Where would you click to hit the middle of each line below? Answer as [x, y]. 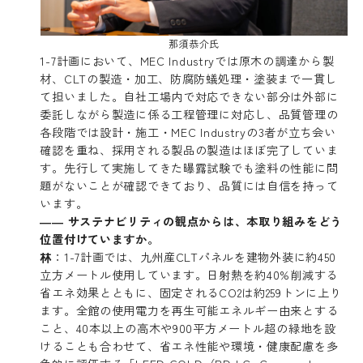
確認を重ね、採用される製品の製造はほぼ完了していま [189, 149]
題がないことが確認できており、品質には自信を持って [189, 185]
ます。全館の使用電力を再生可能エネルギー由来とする [189, 310]
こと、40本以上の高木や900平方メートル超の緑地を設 [188, 327]
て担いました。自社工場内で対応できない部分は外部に [189, 96]
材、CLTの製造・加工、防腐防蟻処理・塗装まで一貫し [188, 78]
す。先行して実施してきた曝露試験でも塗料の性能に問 [189, 167]
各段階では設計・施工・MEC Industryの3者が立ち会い [188, 131]
